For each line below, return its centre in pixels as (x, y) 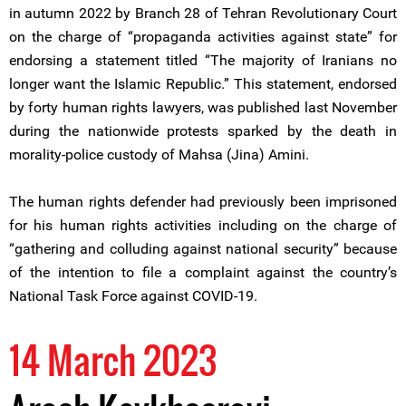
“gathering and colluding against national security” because (203, 249)
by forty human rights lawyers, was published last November (203, 107)
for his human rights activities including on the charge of (203, 225)
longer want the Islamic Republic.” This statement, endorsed (203, 84)
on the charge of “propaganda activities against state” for (203, 37)
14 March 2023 (113, 360)
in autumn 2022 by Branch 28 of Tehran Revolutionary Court (203, 13)
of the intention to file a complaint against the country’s (203, 272)
